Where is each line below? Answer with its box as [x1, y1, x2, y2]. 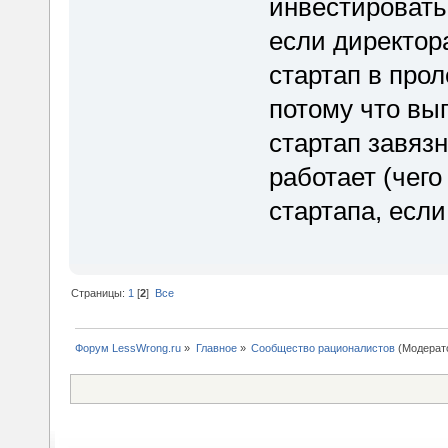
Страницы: [71, 287, 129, 300]
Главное [195, 342, 237, 355]
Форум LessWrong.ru [75, 342, 182, 355]
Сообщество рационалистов [250, 342, 395, 355]
